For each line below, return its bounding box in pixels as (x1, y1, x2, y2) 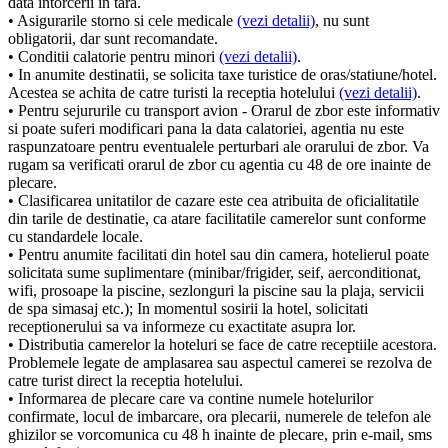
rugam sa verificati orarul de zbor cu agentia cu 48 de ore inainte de (8, 156, 431, 174)
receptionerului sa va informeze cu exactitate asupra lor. (8, 318, 356, 336)
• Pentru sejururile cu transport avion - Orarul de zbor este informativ (8, 102, 440, 120)
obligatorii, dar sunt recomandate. (8, 30, 218, 48)
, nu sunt (315, 12, 369, 30)
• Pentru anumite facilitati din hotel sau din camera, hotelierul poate (8, 246, 429, 264)
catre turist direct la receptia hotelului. (8, 372, 243, 390)
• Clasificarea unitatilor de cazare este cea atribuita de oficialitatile (8, 192, 419, 210)
